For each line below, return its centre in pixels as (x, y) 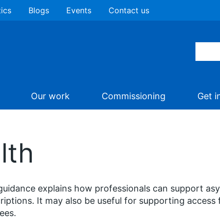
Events (79, 10)
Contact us (129, 10)
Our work (50, 96)
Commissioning (134, 96)
